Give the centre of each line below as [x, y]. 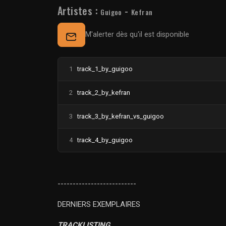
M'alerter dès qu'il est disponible [137, 35]
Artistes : [79, 11]
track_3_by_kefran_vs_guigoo [120, 117]
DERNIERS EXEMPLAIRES [99, 205]
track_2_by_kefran [103, 93]
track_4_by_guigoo [105, 140]
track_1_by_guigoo [105, 69]
